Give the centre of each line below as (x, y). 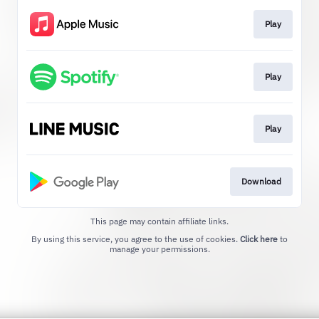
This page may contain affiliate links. (159, 221)
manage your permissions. (159, 249)
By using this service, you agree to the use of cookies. (136, 239)
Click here (259, 239)
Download (261, 181)
